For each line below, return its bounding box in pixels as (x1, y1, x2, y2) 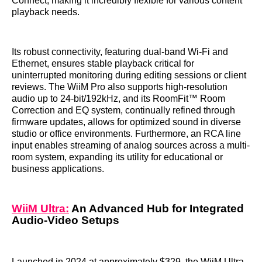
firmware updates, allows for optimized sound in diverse (12, 117, 241, 127)
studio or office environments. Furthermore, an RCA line (12, 129, 241, 139)
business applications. (12, 164, 104, 174)
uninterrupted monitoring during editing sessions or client (12, 70, 246, 81)
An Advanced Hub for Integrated (69, 202, 244, 215)
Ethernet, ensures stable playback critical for (12, 58, 194, 69)
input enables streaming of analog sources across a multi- (12, 140, 250, 151)
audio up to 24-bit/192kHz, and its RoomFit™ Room (12, 94, 225, 104)
